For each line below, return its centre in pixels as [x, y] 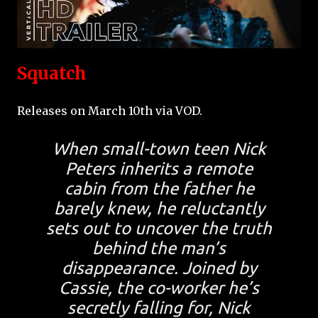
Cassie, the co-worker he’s [159, 288]
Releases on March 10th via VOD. [110, 111]
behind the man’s [159, 248]
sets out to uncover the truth [159, 229]
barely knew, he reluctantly [159, 209]
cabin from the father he [159, 189]
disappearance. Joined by [159, 268]
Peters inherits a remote [159, 169]
